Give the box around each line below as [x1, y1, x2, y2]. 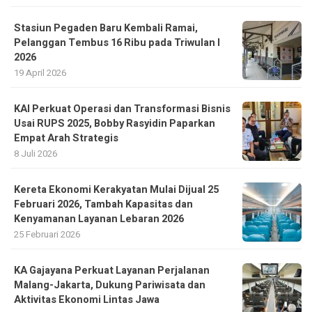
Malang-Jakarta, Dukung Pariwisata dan [14, 278, 205, 293]
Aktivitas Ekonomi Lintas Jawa [14, 292, 159, 308]
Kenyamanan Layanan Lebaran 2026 [14, 212, 184, 227]
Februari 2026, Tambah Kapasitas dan [14, 197, 193, 212]
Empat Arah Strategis [14, 131, 118, 146]
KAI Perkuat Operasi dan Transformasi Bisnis [14, 102, 231, 117]
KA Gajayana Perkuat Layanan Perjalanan [14, 263, 210, 279]
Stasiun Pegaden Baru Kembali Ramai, [14, 21, 198, 36]
